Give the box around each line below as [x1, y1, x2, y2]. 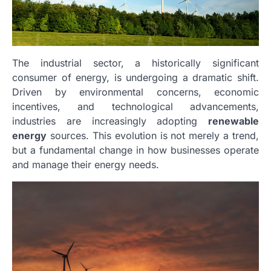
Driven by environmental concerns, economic [12, 85, 259, 98]
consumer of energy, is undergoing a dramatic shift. [12, 71, 259, 83]
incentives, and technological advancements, [12, 100, 259, 113]
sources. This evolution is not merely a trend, [47, 129, 259, 142]
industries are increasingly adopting [12, 114, 208, 127]
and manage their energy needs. [12, 158, 159, 171]
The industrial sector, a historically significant [12, 56, 259, 69]
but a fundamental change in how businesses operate [12, 143, 259, 156]
